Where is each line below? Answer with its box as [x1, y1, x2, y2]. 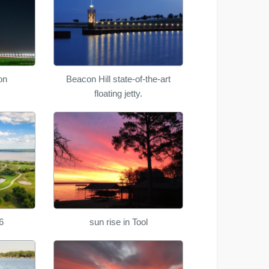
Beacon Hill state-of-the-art [66, 73, 171, 84]
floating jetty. [94, 88, 143, 98]
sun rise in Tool [89, 217, 148, 228]
